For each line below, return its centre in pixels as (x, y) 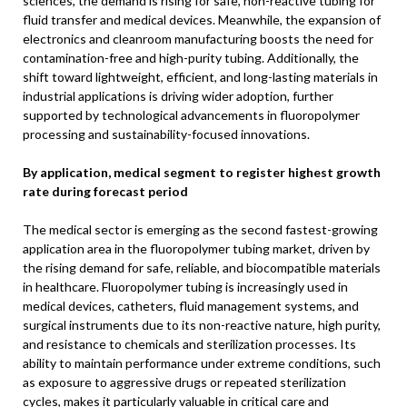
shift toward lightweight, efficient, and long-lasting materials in (200, 77)
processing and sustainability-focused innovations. (166, 134)
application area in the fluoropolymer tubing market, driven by (196, 248)
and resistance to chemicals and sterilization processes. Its (189, 344)
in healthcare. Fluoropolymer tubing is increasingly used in (185, 287)
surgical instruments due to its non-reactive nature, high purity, (202, 325)
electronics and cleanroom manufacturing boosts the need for (198, 39)
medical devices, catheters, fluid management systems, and (191, 306)
